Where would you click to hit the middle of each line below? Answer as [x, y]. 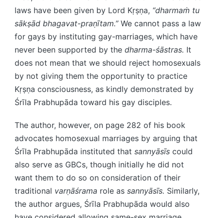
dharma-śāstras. [154, 49]
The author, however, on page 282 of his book [100, 125]
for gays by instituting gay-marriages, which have [106, 36]
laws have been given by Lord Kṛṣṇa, [83, 10]
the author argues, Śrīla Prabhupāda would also [102, 204]
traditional [35, 191]
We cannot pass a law [160, 23]
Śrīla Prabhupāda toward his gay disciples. [93, 102]
